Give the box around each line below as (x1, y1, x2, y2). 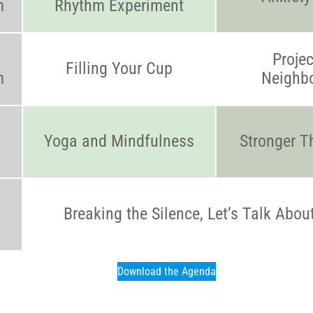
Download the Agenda (117, 265, 216, 278)
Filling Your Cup (65, 59, 173, 78)
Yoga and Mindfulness (43, 131, 194, 151)
